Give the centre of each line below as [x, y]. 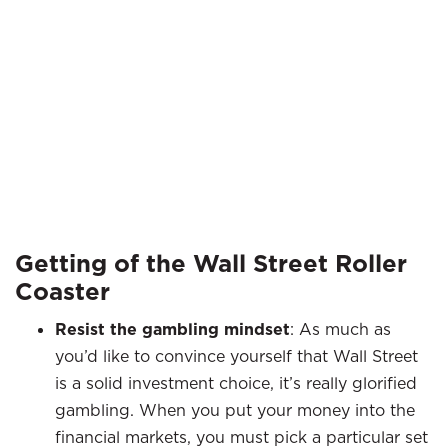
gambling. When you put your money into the [235, 410]
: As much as [340, 329]
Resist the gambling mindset [172, 329]
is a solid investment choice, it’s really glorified [236, 383]
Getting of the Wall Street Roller [211, 263]
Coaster [62, 291]
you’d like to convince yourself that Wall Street [236, 356]
